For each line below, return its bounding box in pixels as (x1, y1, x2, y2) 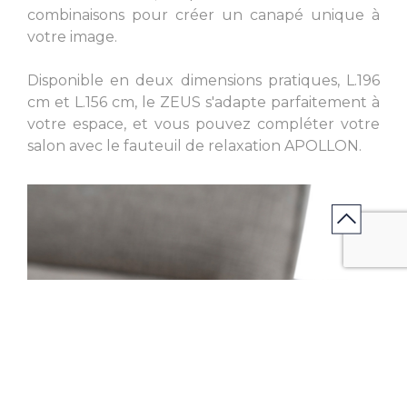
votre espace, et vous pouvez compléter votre (27, 115, 380, 134)
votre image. (27, 28, 117, 46)
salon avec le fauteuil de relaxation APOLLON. (27, 137, 362, 155)
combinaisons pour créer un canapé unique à (27, 6, 380, 25)
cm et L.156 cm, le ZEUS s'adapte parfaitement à (27, 94, 380, 112)
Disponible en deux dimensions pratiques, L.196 (27, 72, 380, 90)
